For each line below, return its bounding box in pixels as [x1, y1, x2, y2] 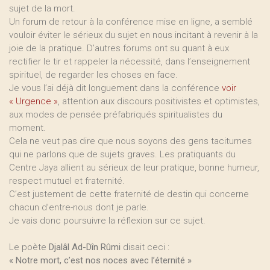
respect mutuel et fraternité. [9, 175, 125, 186]
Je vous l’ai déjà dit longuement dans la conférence [9, 83, 222, 93]
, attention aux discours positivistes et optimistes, [58, 96, 260, 107]
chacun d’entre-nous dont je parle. [9, 202, 149, 213]
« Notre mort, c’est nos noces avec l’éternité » [9, 255, 192, 266]
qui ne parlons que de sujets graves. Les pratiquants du [9, 149, 236, 160]
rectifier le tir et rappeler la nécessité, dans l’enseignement [9, 56, 250, 67]
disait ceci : [123, 242, 169, 253]
